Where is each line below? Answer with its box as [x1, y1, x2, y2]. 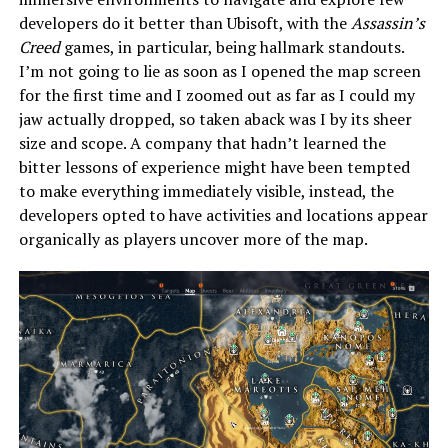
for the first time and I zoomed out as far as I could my [18, 83, 415, 106]
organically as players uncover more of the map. [18, 227, 368, 250]
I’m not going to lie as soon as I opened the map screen [18, 59, 421, 82]
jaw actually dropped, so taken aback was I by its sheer [18, 107, 412, 130]
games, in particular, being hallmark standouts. [59, 35, 404, 58]
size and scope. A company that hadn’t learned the [18, 131, 386, 154]
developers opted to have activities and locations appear [18, 203, 428, 226]
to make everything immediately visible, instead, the [18, 179, 394, 202]
